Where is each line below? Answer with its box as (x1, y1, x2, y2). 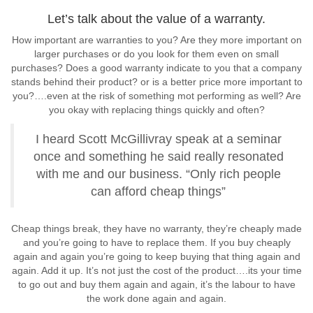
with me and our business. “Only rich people (36, 167, 281, 181)
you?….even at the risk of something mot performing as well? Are (12, 90, 301, 101)
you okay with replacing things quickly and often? (48, 104, 265, 115)
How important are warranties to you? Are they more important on (11, 34, 302, 45)
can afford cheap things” (91, 184, 226, 198)
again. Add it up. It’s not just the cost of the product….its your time (11, 265, 302, 276)
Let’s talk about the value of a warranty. (48, 12, 265, 26)
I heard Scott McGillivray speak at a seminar (35, 132, 282, 146)
